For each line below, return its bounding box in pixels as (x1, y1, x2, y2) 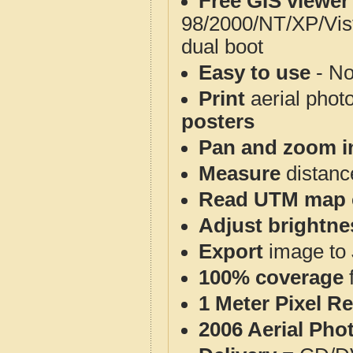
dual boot (181, 35, 263, 58)
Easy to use (199, 61, 310, 84)
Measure (199, 162, 281, 184)
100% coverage (199, 266, 344, 288)
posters (181, 110, 255, 132)
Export (199, 240, 263, 262)
